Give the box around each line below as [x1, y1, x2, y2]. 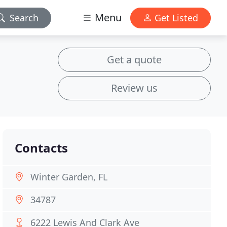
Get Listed [152, 11, 198, 24]
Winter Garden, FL [30, 171, 108, 183]
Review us [111, 81, 158, 95]
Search [10, 11, 39, 24]
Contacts [15, 139, 68, 156]
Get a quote [107, 53, 162, 66]
